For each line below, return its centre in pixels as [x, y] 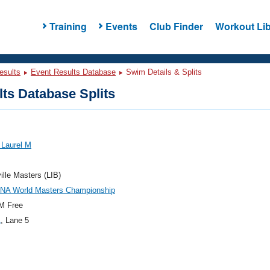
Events [121, 26]
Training [68, 26]
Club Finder [176, 26]
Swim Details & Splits [163, 72]
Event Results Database [73, 72]
